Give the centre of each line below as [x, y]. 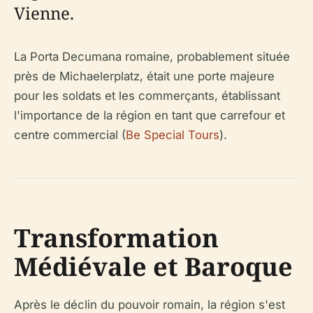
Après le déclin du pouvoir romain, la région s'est [150, 304]
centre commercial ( [70, 134]
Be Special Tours [173, 134]
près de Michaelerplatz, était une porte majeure [144, 76]
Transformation [116, 238]
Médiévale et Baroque [153, 266]
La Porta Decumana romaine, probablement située [152, 56]
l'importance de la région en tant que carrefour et [150, 115]
